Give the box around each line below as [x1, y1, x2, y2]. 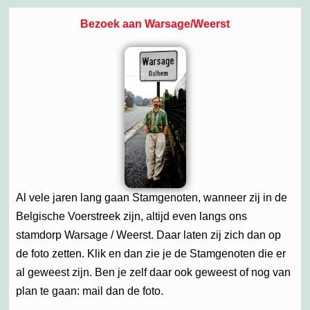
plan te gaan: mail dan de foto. [16, 284, 163, 297]
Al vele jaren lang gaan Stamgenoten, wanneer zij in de [16, 191, 287, 203]
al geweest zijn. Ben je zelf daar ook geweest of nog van [16, 266, 291, 278]
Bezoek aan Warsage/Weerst [80, 17, 230, 30]
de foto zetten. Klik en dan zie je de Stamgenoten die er [16, 247, 286, 259]
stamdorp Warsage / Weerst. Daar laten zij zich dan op [16, 228, 281, 241]
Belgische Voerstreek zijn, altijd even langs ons [16, 210, 247, 222]
